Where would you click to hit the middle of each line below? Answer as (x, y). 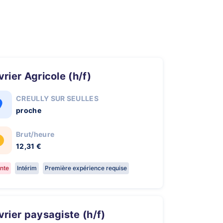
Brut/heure (35, 134)
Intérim (27, 168)
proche (29, 110)
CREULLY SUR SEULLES (57, 98)
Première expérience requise (86, 168)
